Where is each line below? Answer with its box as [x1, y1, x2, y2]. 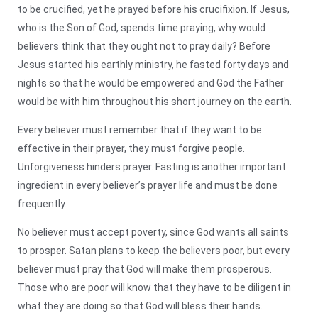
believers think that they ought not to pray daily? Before [18, 40, 270, 52]
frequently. [18, 197, 67, 209]
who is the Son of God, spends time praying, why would [18, 21, 265, 33]
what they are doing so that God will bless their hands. [18, 300, 263, 312]
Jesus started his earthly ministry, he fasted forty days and [18, 58, 289, 70]
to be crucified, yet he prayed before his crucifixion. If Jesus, [18, 3, 290, 15]
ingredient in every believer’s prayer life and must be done [18, 179, 278, 191]
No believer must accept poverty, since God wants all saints [18, 226, 289, 238]
